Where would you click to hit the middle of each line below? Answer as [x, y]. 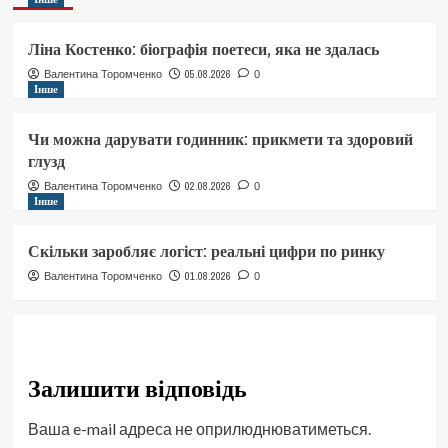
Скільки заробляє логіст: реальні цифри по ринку [206, 251]
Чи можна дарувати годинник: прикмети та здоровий [220, 139]
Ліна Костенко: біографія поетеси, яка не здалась [203, 49]
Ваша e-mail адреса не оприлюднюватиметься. [199, 429]
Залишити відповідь [137, 388]
